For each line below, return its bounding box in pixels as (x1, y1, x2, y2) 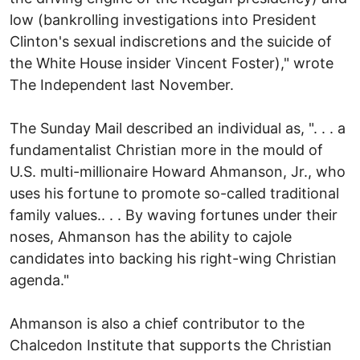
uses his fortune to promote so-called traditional (10, 184, 339, 202)
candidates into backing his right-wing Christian (10, 249, 337, 267)
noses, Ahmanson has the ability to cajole (10, 227, 292, 245)
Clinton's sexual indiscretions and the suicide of (10, 32, 332, 50)
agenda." (10, 271, 69, 288)
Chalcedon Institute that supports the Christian (10, 336, 332, 354)
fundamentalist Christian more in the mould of (10, 141, 323, 158)
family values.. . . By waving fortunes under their (10, 206, 337, 223)
